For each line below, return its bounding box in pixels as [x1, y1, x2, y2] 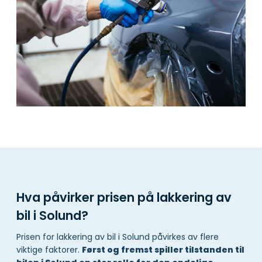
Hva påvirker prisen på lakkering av [16, 188, 232, 206]
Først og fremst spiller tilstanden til [82, 244, 244, 256]
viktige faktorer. [16, 244, 82, 256]
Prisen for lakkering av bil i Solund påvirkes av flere [16, 231, 219, 243]
